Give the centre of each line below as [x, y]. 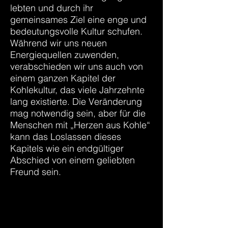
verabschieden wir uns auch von [77, 66]
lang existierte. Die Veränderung [76, 102]
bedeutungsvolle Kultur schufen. [76, 31]
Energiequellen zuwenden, [65, 55]
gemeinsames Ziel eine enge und [78, 20]
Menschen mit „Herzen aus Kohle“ [80, 125]
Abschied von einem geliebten [73, 160]
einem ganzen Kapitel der [63, 78]
